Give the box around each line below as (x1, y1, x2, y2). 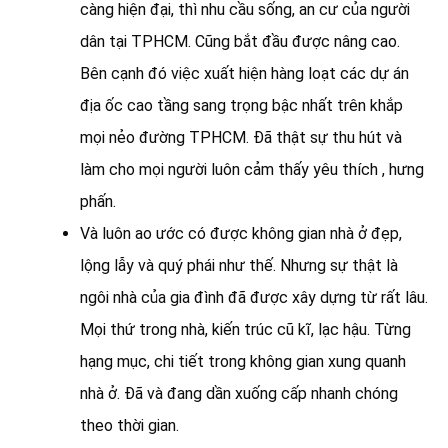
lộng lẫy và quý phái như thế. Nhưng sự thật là (80, 255, 398, 275)
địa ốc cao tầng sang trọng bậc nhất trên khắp (80, 95, 403, 115)
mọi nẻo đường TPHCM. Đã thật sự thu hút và (80, 127, 402, 147)
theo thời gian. (80, 415, 179, 435)
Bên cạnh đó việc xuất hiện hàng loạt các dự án (80, 63, 409, 83)
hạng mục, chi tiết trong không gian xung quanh (80, 351, 406, 371)
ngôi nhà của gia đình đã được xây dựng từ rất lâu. (80, 287, 428, 307)
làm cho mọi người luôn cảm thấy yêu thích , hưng (80, 159, 424, 179)
